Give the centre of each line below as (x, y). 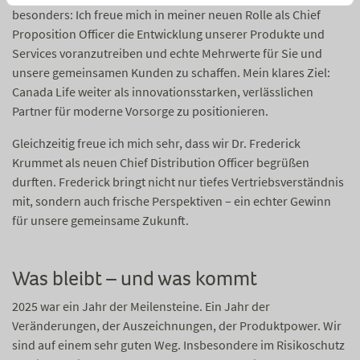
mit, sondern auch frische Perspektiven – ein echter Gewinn (172, 201)
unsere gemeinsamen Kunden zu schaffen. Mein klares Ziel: (171, 72)
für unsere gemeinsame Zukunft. (100, 220)
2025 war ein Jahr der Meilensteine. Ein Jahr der (141, 306)
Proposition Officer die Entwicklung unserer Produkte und (168, 34)
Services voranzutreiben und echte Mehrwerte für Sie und (167, 53)
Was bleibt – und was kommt (135, 278)
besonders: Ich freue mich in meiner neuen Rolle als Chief (166, 14)
